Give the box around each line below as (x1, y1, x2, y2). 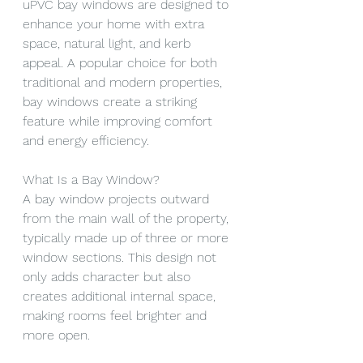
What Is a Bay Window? (23, 172, 160, 187)
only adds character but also (23, 269, 194, 284)
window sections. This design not (23, 250, 220, 265)
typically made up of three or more (23, 230, 233, 246)
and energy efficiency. (23, 133, 149, 148)
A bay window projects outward (23, 191, 213, 207)
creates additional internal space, (23, 288, 220, 304)
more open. (23, 327, 90, 343)
